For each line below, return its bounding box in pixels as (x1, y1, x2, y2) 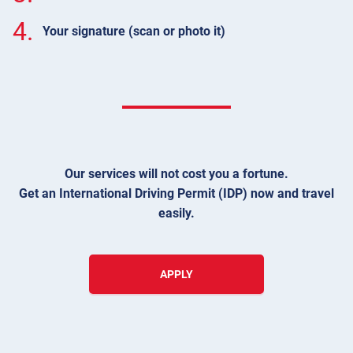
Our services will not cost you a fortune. (65, 165, 288, 181)
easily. (158, 205, 195, 221)
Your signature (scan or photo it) (42, 24, 225, 39)
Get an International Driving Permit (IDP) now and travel (19, 185, 334, 201)
